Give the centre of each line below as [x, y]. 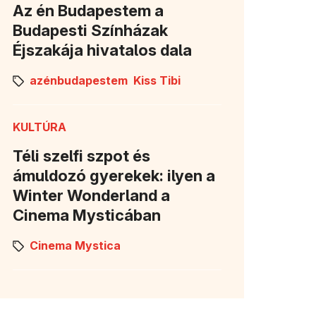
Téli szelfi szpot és [81, 156]
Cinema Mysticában [87, 215]
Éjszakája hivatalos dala [102, 50]
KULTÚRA [39, 127]
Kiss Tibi [157, 81]
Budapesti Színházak [90, 30]
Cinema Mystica [75, 246]
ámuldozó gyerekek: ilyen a [114, 175]
